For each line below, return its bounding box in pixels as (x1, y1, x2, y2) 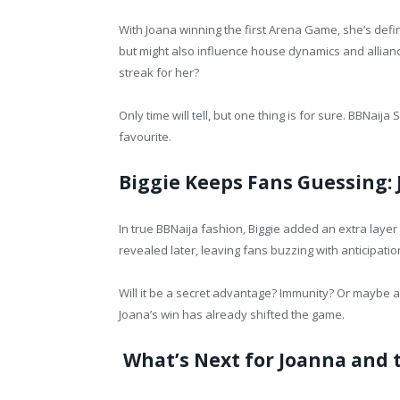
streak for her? (119, 63, 199, 80)
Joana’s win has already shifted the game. (119, 306, 345, 323)
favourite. (119, 128, 171, 145)
